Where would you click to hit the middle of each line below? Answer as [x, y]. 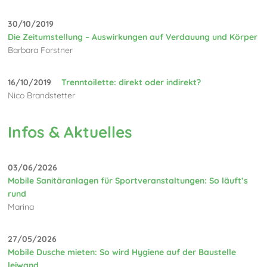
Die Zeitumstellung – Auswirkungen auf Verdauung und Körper [133, 37]
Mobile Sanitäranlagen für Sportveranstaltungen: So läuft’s [128, 180]
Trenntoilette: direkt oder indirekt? [131, 82]
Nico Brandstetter [42, 95]
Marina [21, 207]
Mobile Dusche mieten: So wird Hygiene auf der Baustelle [122, 252]
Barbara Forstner [41, 50]
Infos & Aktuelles [70, 132]
